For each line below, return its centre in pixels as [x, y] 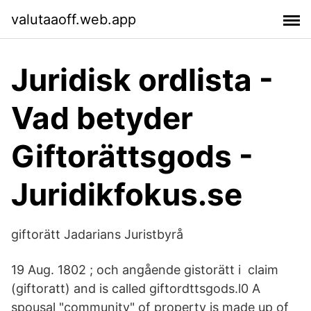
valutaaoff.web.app [74, 19]
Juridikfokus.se [127, 194]
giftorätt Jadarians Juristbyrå [97, 234]
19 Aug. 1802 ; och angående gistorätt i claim [145, 270]
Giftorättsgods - [132, 156]
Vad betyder [102, 118]
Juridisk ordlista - [142, 80]
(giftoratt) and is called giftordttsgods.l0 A [136, 288]
